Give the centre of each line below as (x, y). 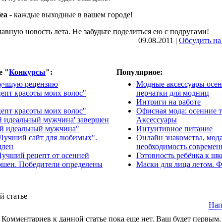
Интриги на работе (168, 102)
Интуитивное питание (174, 129)
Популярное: (139, 72)
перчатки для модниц (173, 93)
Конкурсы (27, 72)
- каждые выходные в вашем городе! (70, 15)
